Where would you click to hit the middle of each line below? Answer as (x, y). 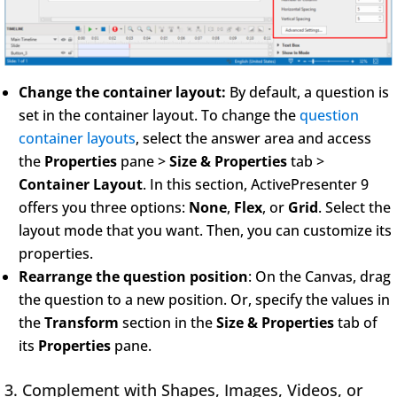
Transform (83, 322)
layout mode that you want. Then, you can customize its (205, 230)
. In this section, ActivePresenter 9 (256, 184)
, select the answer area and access (253, 138)
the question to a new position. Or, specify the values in (204, 299)
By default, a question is (309, 92)
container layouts (77, 138)
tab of (356, 322)
